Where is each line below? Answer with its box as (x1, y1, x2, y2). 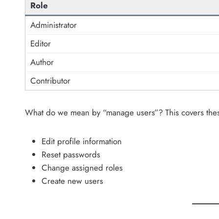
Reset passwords (42, 148, 100, 160)
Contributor (30, 74, 70, 87)
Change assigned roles (42, 161, 123, 174)
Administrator (30, 19, 77, 31)
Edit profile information (42, 135, 122, 147)
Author (30, 56, 54, 68)
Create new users (42, 175, 103, 187)
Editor (30, 37, 51, 49)
